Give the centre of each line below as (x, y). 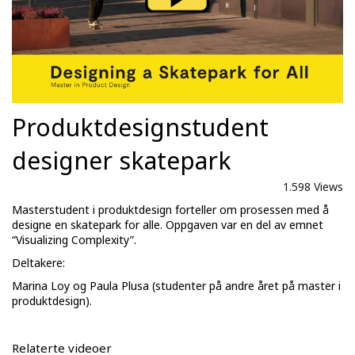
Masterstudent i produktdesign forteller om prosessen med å (170, 210)
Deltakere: (38, 263)
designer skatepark (122, 161)
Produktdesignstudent (140, 128)
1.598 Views (313, 187)
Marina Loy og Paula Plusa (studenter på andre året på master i (176, 286)
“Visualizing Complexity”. (74, 240)
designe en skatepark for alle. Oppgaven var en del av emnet (168, 225)
